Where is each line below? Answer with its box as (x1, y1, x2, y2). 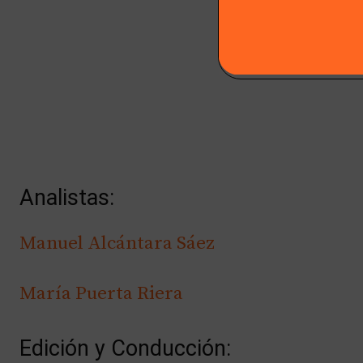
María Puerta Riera (19, 281, 183, 305)
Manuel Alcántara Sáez (19, 231, 215, 255)
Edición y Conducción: (19, 335, 231, 361)
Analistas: (19, 184, 114, 211)
